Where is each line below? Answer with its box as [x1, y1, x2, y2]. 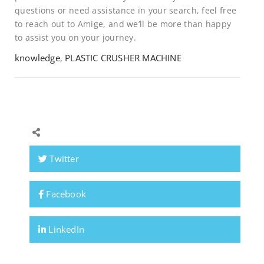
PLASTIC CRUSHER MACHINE [65, 51, 181, 64]
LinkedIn [46, 223, 85, 236]
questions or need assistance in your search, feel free [15, 4, 237, 16]
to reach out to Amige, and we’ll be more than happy [15, 18, 232, 29]
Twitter [47, 153, 79, 165]
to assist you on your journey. [15, 31, 137, 43]
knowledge [15, 51, 60, 64]
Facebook [44, 188, 87, 200]
